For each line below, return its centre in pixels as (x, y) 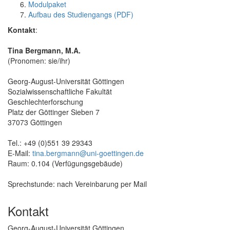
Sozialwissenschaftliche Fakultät (60, 91)
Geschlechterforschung (45, 101)
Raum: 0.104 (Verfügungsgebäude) (65, 163)
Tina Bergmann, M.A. (44, 50)
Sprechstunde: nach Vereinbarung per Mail (77, 184)
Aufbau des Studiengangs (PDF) (81, 14)
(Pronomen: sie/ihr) (39, 60)
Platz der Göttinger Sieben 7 (54, 112)
